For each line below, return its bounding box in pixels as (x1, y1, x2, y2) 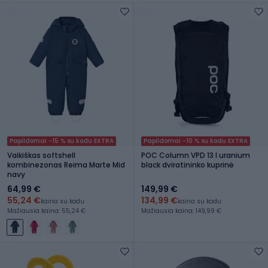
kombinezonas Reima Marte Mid (7, 159, 125, 170)
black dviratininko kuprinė (141, 159, 234, 170)
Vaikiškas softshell (7, 150, 75, 160)
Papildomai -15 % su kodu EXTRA (10, 136, 114, 145)
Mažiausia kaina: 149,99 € (141, 206, 221, 215)
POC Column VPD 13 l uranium (141, 150, 250, 160)
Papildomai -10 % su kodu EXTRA (144, 136, 248, 145)
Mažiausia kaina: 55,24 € (7, 206, 86, 215)
